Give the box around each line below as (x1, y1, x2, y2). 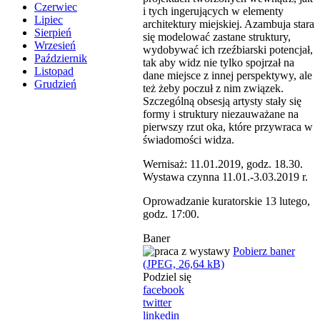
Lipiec (34, 14, 63, 26)
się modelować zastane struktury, (143, 30, 291, 43)
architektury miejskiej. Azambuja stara (143, 17, 314, 30)
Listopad (34, 65, 74, 78)
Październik (34, 52, 87, 65)
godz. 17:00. (143, 207, 199, 220)
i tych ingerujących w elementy (143, 4, 284, 17)
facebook (143, 283, 184, 296)
